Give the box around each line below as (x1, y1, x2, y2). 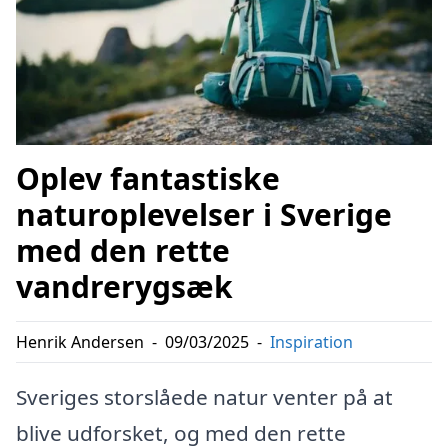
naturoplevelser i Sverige (16, 194, 392, 236)
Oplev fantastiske (16, 158, 280, 200)
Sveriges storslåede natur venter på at (16, 383, 393, 412)
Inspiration (270, 331, 353, 354)
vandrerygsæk (16, 266, 233, 308)
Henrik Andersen (16, 331, 144, 354)
